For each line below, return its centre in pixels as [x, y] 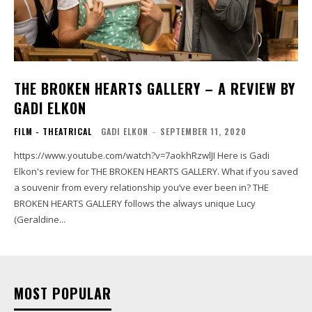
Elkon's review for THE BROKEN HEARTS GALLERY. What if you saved [118, 172]
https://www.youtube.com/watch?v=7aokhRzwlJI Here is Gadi [116, 156]
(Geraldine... [40, 220]
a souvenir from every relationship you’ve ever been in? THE [141, 188]
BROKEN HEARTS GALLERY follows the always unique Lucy [135, 204]
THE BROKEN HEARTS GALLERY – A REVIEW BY [155, 89]
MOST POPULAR [63, 294]
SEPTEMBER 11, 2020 [203, 132]
